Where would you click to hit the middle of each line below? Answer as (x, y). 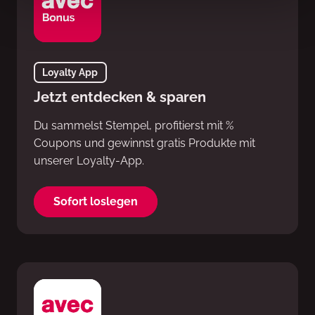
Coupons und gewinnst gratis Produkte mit (144, 143)
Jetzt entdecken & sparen (120, 97)
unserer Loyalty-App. (89, 160)
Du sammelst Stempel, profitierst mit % (134, 125)
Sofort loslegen (96, 201)
